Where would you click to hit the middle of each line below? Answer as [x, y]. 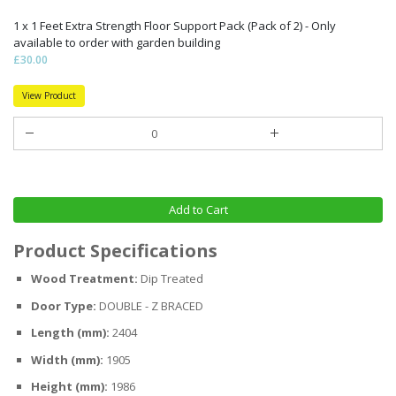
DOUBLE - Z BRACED [151, 305]
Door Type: [64, 305]
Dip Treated [172, 279]
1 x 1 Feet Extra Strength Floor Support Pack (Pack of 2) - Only [175, 25]
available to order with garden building [117, 42]
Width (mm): [67, 359]
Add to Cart [198, 210]
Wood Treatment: [84, 279]
